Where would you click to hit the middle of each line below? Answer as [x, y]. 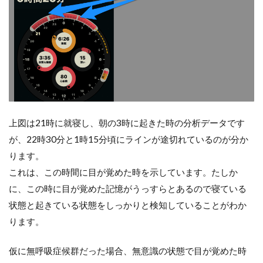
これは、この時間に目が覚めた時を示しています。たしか [123, 172]
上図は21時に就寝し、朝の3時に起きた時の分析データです [127, 123]
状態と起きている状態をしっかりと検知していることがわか [128, 205]
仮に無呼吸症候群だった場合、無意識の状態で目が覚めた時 [128, 251]
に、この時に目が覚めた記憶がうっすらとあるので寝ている [128, 189]
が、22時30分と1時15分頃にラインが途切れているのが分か [129, 139]
